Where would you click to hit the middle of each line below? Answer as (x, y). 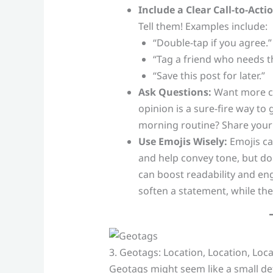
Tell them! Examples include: (203, 26)
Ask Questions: (175, 92)
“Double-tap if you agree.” (212, 42)
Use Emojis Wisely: (183, 141)
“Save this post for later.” (209, 75)
